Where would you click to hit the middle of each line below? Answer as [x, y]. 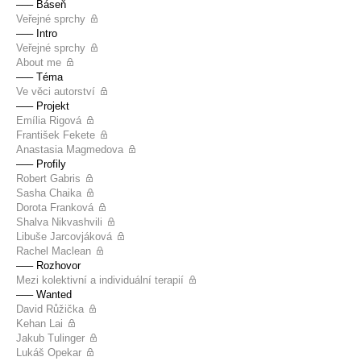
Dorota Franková [55, 207]
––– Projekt [43, 106]
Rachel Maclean [54, 251]
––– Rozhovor [48, 265]
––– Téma [39, 77]
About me [39, 62]
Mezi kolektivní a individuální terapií [100, 280]
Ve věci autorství [56, 91]
